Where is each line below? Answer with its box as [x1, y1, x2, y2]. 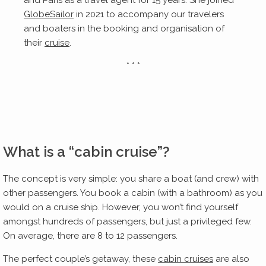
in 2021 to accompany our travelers [74, 9, 224, 20]
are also [213, 254, 249, 265]
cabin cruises [158, 254, 213, 265]
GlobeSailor [24, 9, 74, 20]
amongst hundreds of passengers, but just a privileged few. [3, 216, 252, 227]
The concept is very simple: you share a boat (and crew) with [3, 173, 259, 185]
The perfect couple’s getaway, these [3, 254, 158, 265]
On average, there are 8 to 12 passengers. [3, 230, 182, 242]
